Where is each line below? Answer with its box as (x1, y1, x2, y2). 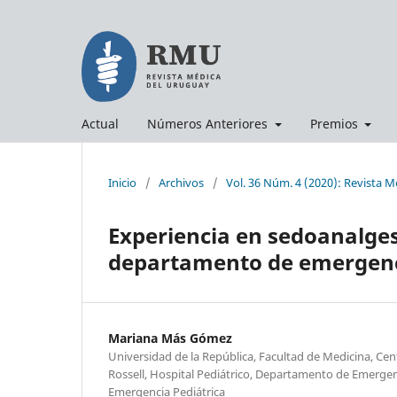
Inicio (108, 174, 136, 191)
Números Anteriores (147, 114, 271, 132)
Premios (309, 114, 362, 132)
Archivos (159, 174, 204, 191)
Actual (82, 114, 119, 132)
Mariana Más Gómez (108, 329, 232, 346)
